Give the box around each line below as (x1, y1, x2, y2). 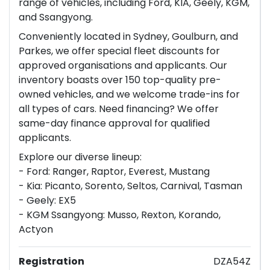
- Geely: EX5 (19, 193, 76, 208)
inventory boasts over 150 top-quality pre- (19, 73, 221, 87)
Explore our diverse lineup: (19, 150, 142, 165)
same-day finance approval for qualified (19, 116, 210, 131)
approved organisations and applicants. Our (19, 58, 227, 73)
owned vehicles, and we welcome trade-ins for (19, 87, 240, 102)
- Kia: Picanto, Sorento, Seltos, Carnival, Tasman (19, 179, 242, 193)
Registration (19, 254, 84, 269)
